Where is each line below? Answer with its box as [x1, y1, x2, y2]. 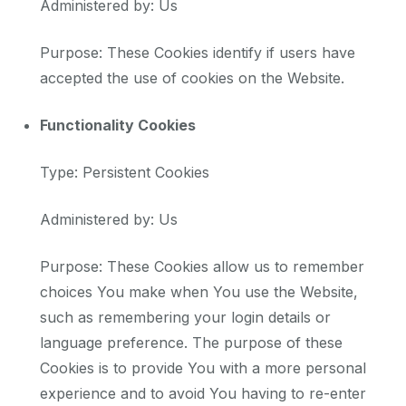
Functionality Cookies [40, 116, 196, 135]
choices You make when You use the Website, [40, 283, 358, 302]
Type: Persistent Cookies [40, 163, 209, 182]
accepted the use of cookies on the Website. [40, 69, 344, 88]
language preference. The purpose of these [40, 333, 343, 353]
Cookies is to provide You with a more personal [40, 359, 366, 378]
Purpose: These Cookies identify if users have [40, 43, 355, 63]
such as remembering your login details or [40, 308, 331, 327]
